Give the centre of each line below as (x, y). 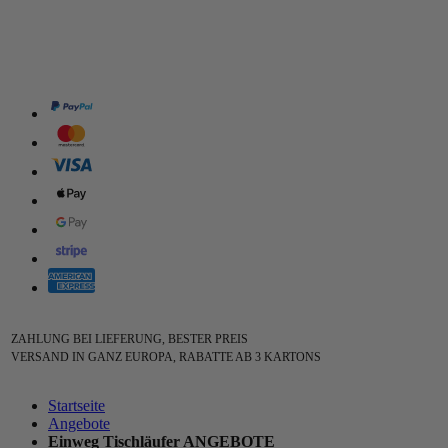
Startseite (76, 405)
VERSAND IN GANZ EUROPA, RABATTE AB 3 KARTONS (164, 357)
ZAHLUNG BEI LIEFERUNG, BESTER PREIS (128, 339)
